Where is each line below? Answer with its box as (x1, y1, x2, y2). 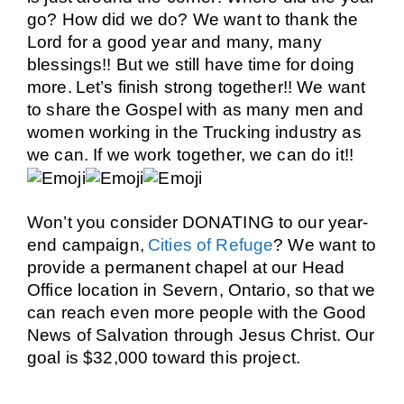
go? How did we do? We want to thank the (27, 10, 359, 29)
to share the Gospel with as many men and (27, 100, 364, 119)
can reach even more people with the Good (27, 303, 367, 323)
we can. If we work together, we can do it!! (27, 145, 354, 164)
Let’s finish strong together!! (75, 78, 293, 96)
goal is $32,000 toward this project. (27, 348, 301, 368)
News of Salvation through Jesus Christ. (27, 326, 342, 345)
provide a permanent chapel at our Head (27, 258, 345, 278)
